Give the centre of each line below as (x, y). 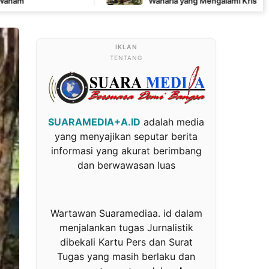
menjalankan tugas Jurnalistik (126, 228)
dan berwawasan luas (126, 165)
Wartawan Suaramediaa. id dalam (126, 213)
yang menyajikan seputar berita (126, 137)
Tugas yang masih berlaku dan (126, 257)
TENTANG (126, 57)
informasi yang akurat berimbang (126, 151)
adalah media (172, 122)
